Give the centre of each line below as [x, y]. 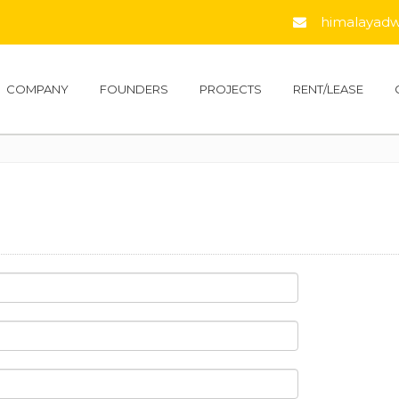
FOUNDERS [134, 89]
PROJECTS [231, 89]
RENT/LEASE [328, 89]
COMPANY [37, 89]
